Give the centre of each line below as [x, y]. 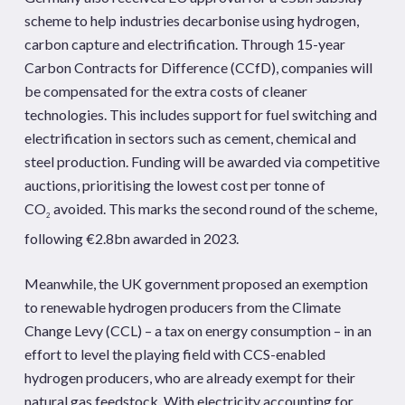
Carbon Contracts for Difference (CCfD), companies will [198, 67]
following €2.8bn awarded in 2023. [131, 239]
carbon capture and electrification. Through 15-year [184, 44]
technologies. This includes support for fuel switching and [200, 114]
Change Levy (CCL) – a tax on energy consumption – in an [198, 331]
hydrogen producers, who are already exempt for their [189, 378]
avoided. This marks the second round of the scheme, [213, 208]
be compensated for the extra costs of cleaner [165, 91]
